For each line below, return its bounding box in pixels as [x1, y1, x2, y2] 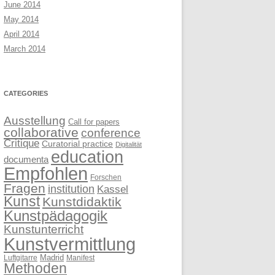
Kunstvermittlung [4, 234, 136, 254]
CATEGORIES [4, 90, 48, 97]
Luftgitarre [4, 254, 37, 262]
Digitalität [115, 141, 142, 148]
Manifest [66, 254, 95, 262]
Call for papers [68, 117, 120, 126]
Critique [4, 137, 39, 149]
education [51, 147, 123, 166]
